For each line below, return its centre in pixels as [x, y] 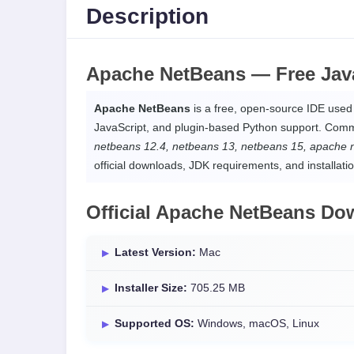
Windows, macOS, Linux [257, 324]
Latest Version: [155, 252]
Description [147, 16]
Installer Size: [151, 288]
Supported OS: [154, 324]
